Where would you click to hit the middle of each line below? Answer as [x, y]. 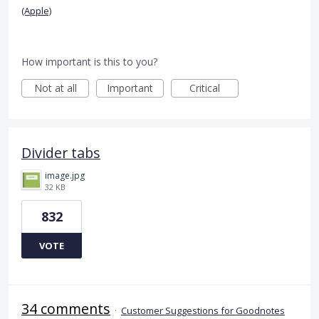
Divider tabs [61, 152]
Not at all [55, 88]
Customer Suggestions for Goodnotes [203, 310]
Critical [205, 88]
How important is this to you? [89, 61]
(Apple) [36, 10]
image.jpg [65, 175]
